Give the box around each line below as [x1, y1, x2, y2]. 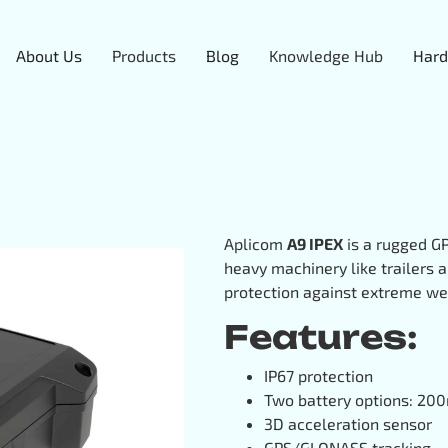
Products [112, 45, 176, 65]
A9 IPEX [287, 234, 343, 253]
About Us [16, 45, 82, 65]
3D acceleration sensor [264, 414, 432, 434]
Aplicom [224, 234, 287, 253]
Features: [224, 317, 418, 358]
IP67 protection [264, 366, 373, 386]
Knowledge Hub [269, 45, 383, 65]
